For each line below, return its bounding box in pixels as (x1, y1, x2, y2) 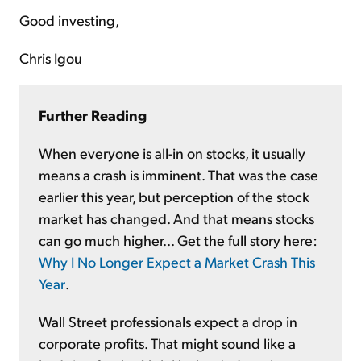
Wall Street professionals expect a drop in (39, 311, 297, 330)
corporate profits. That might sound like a (39, 333, 296, 352)
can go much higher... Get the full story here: (39, 230, 317, 249)
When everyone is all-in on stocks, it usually (39, 143, 305, 162)
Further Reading (39, 105, 147, 124)
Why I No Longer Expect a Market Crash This (39, 251, 315, 271)
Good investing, (19, 10, 119, 29)
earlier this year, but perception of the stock (39, 186, 309, 205)
